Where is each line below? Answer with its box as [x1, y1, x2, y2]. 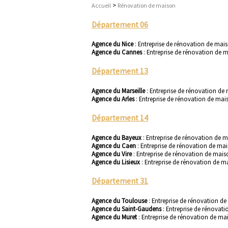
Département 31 [92, 176, 148, 186]
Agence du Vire [92, 149, 133, 158]
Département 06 [92, 19, 148, 30]
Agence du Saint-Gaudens [92, 204, 163, 213]
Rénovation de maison [118, 2, 176, 10]
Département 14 [92, 113, 148, 123]
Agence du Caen [92, 141, 137, 150]
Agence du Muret [92, 212, 138, 221]
